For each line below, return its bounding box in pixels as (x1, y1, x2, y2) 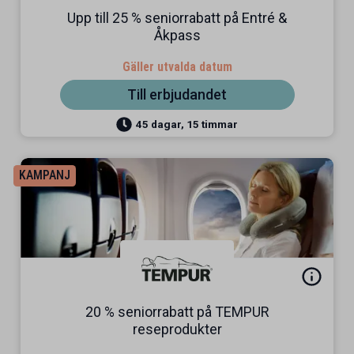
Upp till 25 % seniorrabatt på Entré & (67, 9, 287, 26)
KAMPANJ (18, 168, 70, 183)
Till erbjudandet (127, 86, 227, 103)
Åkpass (153, 27, 201, 43)
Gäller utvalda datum (122, 59, 232, 74)
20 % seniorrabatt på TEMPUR (85, 303, 269, 320)
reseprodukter (132, 321, 222, 337)
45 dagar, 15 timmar (135, 117, 238, 130)
